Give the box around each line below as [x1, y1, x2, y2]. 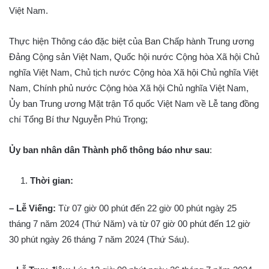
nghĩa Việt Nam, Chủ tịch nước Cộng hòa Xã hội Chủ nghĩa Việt [9, 67, 258, 77]
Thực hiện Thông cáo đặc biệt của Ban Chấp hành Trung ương [9, 36, 254, 46]
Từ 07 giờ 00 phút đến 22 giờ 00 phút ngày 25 [56, 203, 237, 213]
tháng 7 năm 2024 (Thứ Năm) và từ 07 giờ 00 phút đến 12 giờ [9, 219, 250, 229]
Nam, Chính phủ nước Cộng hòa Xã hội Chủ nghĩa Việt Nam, [9, 83, 249, 93]
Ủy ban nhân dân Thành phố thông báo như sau [9, 145, 210, 155]
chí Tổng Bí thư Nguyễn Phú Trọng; [9, 114, 148, 124]
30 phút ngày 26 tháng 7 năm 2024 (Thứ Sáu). [9, 234, 189, 244]
